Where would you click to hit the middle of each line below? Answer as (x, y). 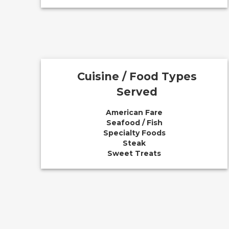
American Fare (134, 112)
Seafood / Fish (134, 123)
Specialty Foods (134, 133)
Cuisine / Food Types (137, 76)
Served (137, 92)
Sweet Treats (134, 153)
